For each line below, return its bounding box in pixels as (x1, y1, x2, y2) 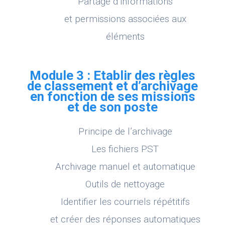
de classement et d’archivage (27, 78, 198, 94)
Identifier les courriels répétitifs (60, 196, 190, 208)
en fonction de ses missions (30, 89, 195, 104)
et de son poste (67, 99, 158, 115)
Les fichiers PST (91, 143, 159, 155)
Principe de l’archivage (78, 126, 172, 138)
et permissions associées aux (64, 13, 186, 25)
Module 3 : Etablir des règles (30, 68, 195, 83)
